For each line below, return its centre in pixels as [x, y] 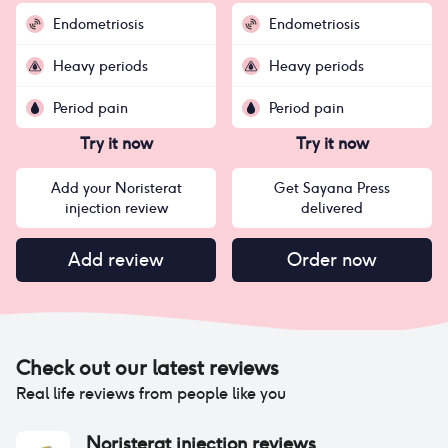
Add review [116, 259]
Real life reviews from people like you [151, 393]
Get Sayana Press [332, 188]
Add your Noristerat [116, 188]
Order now [332, 259]
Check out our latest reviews [147, 368]
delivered [332, 208]
